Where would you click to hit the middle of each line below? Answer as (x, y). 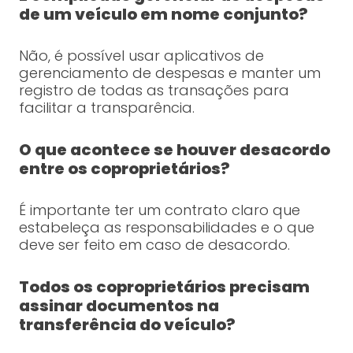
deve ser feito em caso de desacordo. (154, 245)
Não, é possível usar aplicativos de (141, 56)
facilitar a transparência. (106, 108)
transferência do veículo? (127, 325)
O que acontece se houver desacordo (174, 150)
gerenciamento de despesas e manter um (169, 73)
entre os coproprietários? (124, 169)
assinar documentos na (119, 306)
